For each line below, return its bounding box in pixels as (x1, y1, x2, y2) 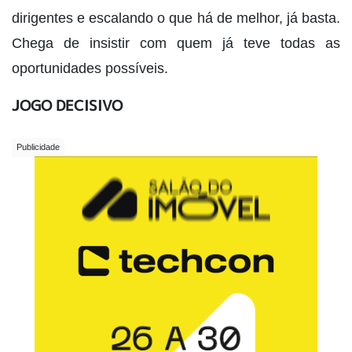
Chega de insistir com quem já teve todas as (12, 35, 340, 51)
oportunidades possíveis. (12, 60, 168, 76)
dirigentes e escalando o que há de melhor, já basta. (12, 9, 340, 26)
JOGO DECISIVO (12, 95, 123, 115)
